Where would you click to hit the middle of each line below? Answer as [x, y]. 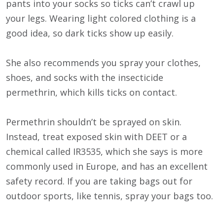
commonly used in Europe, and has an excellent [107, 166]
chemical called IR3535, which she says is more [104, 152]
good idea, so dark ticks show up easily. [90, 33]
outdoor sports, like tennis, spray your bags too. [110, 196]
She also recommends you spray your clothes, [103, 63]
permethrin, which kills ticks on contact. [92, 92]
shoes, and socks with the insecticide [85, 78]
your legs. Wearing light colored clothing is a [101, 18]
